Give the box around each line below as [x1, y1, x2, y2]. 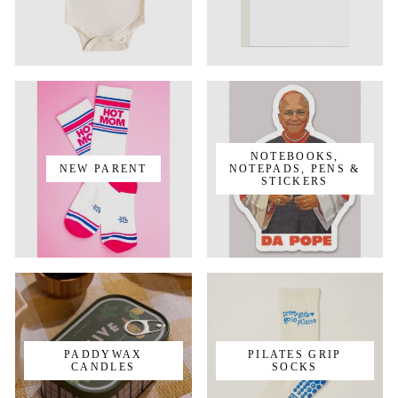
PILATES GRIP [247, 348, 342, 360]
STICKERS [261, 176, 329, 187]
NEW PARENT [59, 163, 147, 175]
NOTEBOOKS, [250, 151, 339, 163]
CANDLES [71, 361, 136, 372]
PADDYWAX [64, 348, 143, 360]
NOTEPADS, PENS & [228, 163, 361, 175]
